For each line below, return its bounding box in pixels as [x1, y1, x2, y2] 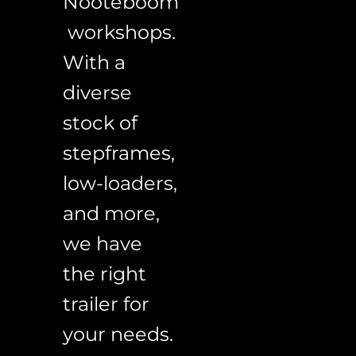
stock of [63, 111, 142, 135]
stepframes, [63, 141, 180, 165]
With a [63, 51, 130, 75]
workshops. [63, 21, 180, 44]
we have [63, 232, 147, 256]
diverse [63, 81, 137, 105]
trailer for [63, 292, 154, 316]
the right [63, 262, 151, 286]
